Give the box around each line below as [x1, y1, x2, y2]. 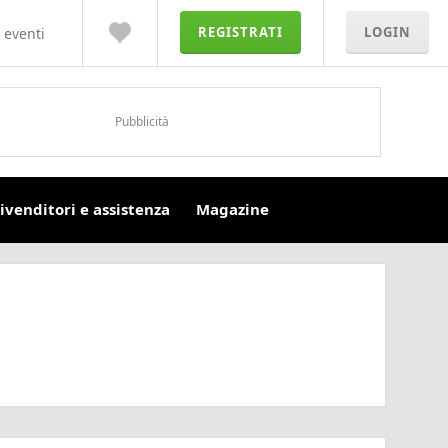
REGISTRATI [198, 23, 283, 41]
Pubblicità [114, 113, 169, 130]
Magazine [196, 199, 270, 219]
